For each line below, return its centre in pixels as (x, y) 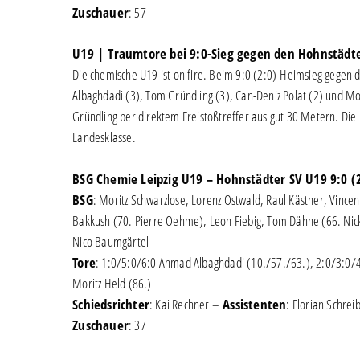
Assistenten (255, 304)
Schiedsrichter (111, 304)
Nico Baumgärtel (111, 241)
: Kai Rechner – (186, 304)
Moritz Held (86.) (112, 283)
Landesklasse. (104, 137)
